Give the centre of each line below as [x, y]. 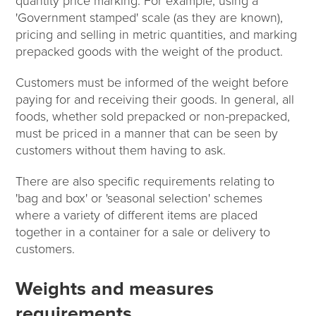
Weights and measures [115, 288]
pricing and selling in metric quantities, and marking [157, 34]
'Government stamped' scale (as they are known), [150, 17]
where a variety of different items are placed [137, 215]
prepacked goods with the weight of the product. [150, 51]
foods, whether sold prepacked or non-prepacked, [153, 116]
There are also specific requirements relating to [145, 181]
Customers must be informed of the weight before [152, 82]
